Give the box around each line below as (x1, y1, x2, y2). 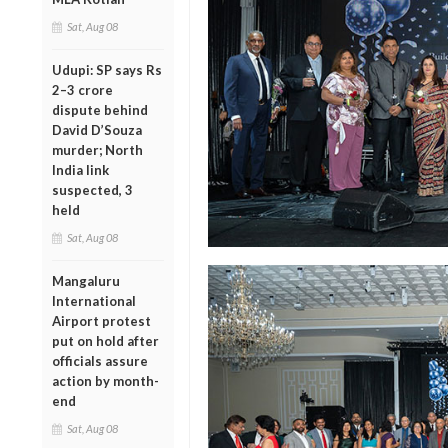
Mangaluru (52, 272, 120, 289)
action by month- (52, 372, 159, 389)
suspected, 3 (52, 181, 133, 198)
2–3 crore (52, 81, 113, 98)
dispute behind (52, 101, 148, 118)
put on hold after (52, 332, 159, 349)
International (52, 292, 136, 309)
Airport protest (52, 312, 151, 329)
